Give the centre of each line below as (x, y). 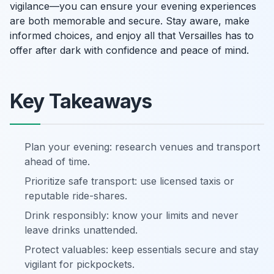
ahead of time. (57, 161)
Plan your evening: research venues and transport (142, 147)
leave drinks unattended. (81, 230)
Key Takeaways (81, 101)
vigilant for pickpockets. (80, 264)
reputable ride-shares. (76, 196)
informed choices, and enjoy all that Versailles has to (132, 35)
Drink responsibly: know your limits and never (131, 215)
